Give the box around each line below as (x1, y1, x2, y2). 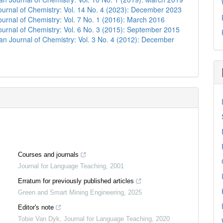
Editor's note (18, 203, 54, 211)
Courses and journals (18, 150, 79, 158)
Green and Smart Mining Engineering (18, 188, 124, 196)
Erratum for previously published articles (18, 177, 134, 185)
